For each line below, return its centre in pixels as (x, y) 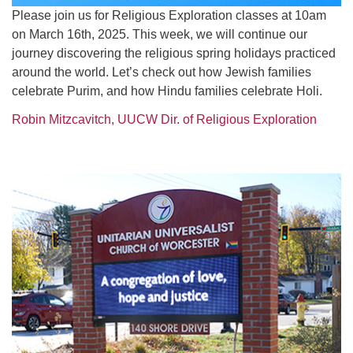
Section (32, 172)
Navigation (41, 191)
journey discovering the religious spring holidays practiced (174, 53)
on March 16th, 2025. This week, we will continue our (160, 34)
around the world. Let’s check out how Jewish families (162, 72)
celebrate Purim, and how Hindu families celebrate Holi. (167, 91)
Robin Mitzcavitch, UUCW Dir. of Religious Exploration (164, 119)
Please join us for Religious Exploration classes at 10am (169, 15)
